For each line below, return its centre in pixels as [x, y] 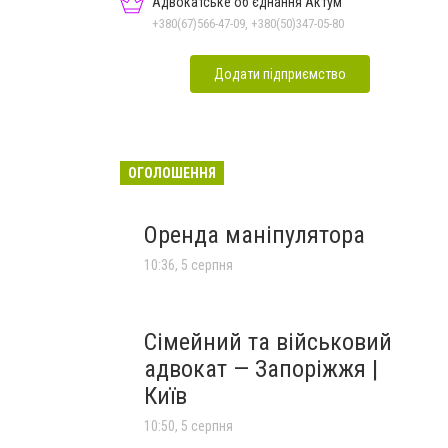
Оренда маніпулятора [254, 234]
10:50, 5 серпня [188, 425]
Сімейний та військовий [268, 341]
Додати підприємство [280, 73]
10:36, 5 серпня [188, 264]
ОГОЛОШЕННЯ [172, 172]
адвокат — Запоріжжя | [261, 368]
